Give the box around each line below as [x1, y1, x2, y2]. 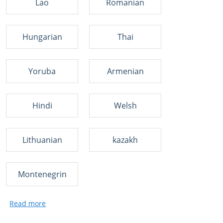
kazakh [112, 134, 138, 145]
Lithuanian [22, 134, 62, 145]
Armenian [107, 66, 144, 77]
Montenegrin [17, 169, 67, 180]
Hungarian [22, 31, 62, 42]
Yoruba [28, 66, 56, 77]
